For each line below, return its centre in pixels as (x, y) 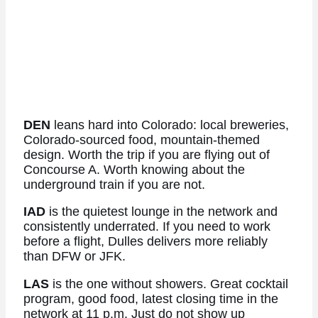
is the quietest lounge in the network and (161, 212)
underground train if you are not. (114, 184)
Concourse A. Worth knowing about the (134, 169)
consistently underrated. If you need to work (147, 227)
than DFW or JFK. (74, 257)
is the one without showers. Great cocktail (168, 284)
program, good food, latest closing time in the (150, 298)
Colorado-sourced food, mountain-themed (141, 139)
